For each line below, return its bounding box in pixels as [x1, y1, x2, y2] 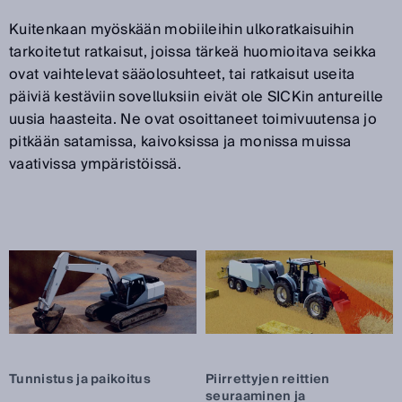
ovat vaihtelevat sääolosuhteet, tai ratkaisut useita [9, 62, 355, 88]
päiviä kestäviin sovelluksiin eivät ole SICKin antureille [9, 84, 384, 110]
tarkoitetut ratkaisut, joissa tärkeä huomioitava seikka [9, 39, 377, 66]
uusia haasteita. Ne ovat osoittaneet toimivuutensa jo [9, 107, 377, 133]
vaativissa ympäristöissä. [9, 152, 182, 178]
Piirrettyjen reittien [205, 369, 330, 391]
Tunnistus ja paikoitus [9, 369, 152, 391]
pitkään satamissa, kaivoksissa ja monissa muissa [9, 129, 352, 155]
